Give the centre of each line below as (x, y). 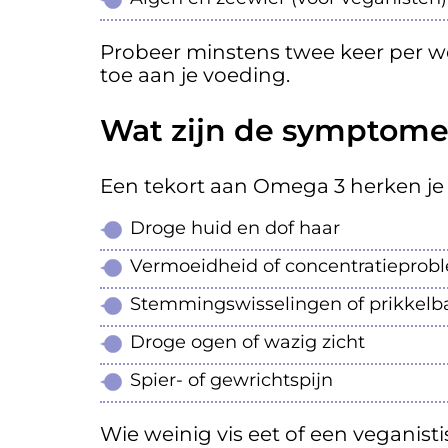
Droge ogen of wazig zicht (247, 342)
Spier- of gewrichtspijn (231, 380)
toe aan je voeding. (195, 75)
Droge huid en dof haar (235, 228)
